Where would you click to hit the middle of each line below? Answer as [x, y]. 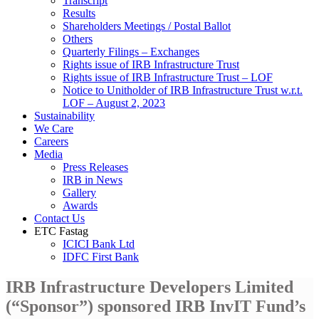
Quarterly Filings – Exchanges [131, 51]
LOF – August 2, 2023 [114, 103]
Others [78, 38]
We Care [54, 128]
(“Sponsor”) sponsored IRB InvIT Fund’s [156, 306]
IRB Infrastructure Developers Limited [150, 287]
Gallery [79, 192]
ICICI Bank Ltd [99, 244]
